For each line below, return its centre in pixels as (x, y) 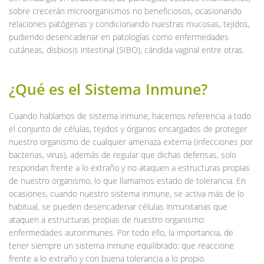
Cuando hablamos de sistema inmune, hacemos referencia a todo (130, 115)
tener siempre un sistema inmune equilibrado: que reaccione (121, 245)
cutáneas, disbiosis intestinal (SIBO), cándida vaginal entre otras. (127, 49)
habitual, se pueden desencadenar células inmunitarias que (118, 206)
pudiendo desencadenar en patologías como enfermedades (119, 37)
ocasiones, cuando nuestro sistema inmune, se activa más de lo (126, 193)
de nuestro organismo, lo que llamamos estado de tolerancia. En (127, 180)
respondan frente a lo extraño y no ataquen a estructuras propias (129, 167)
